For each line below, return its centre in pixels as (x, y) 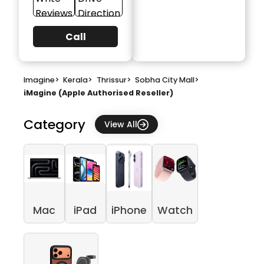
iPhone (129, 210)
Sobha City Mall (165, 80)
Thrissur (111, 80)
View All (121, 124)
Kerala (76, 80)
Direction (99, 14)
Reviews (54, 14)
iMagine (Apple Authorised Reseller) (98, 93)
